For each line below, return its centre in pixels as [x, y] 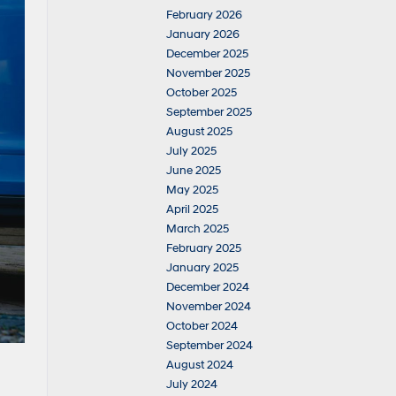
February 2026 [204, 15]
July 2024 [192, 385]
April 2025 [192, 209]
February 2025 [204, 248]
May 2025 [192, 190]
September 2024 [209, 346]
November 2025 [208, 73]
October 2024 [202, 326]
